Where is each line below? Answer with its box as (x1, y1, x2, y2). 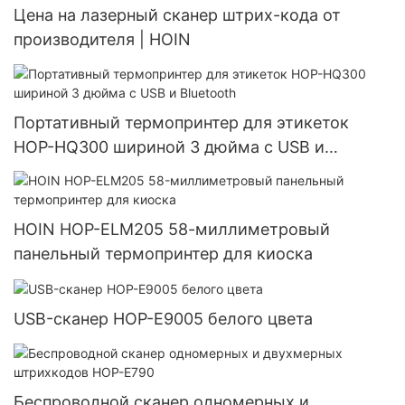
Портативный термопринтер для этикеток (14, 112, 349, 132)
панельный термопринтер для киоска (14, 244, 313, 264)
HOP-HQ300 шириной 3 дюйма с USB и (14, 137, 325, 156)
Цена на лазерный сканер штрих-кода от (14, 5, 341, 25)
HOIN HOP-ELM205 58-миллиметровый (14, 220, 330, 240)
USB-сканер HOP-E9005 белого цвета (14, 309, 313, 329)
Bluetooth (14, 161, 89, 181)
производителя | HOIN (14, 30, 191, 50)
